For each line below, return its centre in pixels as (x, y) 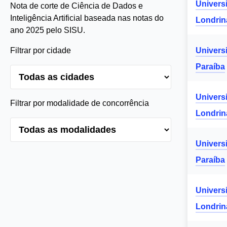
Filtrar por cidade (41, 50)
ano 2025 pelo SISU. (48, 30)
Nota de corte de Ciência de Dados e (77, 6)
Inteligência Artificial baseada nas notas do (87, 18)
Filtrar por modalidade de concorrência (80, 103)
